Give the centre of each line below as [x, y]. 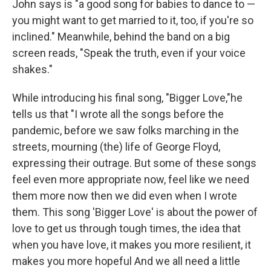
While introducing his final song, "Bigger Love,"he [127, 98]
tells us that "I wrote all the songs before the [118, 114]
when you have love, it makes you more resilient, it [132, 245]
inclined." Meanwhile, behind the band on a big [121, 37]
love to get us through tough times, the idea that [126, 228]
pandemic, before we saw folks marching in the [126, 130]
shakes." [32, 69]
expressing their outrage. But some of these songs [134, 163]
